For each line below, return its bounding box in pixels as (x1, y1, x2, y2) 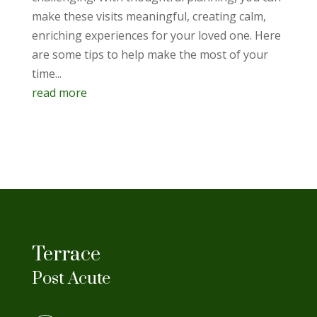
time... (31, 66, 62, 81)
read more (31, 85, 87, 100)
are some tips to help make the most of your (31, 47, 268, 62)
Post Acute (31, 268, 110, 289)
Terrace (31, 242, 100, 267)
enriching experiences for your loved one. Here (31, 28, 281, 43)
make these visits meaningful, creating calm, (31, 8, 266, 24)
